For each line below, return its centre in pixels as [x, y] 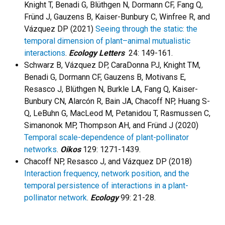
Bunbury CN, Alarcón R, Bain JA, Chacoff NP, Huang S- [117, 101]
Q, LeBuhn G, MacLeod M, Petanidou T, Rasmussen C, [117, 113]
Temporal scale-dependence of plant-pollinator [106, 137]
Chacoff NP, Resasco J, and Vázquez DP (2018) [108, 161]
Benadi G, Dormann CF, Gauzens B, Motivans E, [105, 77]
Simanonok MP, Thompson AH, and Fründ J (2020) [111, 125]
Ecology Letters [98, 53]
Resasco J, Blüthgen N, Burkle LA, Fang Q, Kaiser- [111, 89]
